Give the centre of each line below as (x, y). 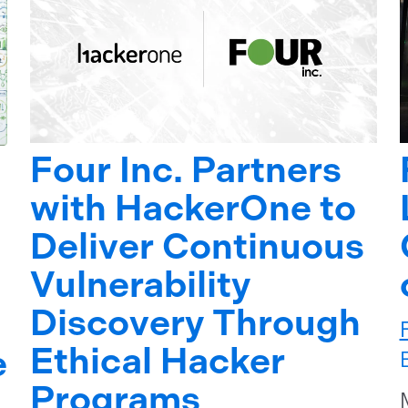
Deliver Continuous (198, 247)
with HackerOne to (194, 209)
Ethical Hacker (158, 362)
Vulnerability (141, 285)
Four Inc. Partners (186, 170)
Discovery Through (196, 323)
